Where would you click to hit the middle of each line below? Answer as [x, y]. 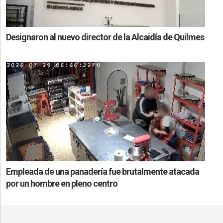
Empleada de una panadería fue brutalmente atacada [103, 171]
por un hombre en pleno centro [62, 183]
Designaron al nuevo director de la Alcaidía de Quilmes [105, 37]
